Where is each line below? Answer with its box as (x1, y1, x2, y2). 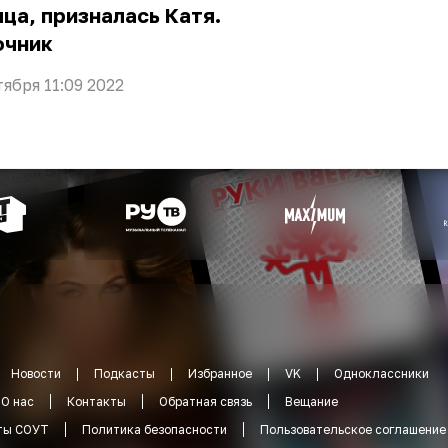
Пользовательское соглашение (260, 422, 446, 438)
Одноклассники (334, 366, 429, 382)
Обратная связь (159, 394, 252, 410)
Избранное (188, 366, 252, 382)
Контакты (67, 394, 126, 410)
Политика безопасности (82, 422, 227, 438)
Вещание (285, 394, 338, 410)
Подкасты (94, 366, 155, 382)
